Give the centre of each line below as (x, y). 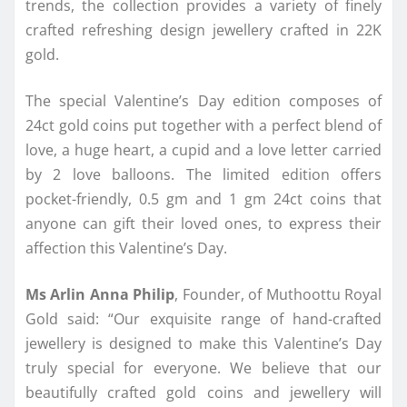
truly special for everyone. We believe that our (203, 367)
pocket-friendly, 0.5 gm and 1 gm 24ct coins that (203, 199)
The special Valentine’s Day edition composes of (203, 100)
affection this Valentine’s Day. (126, 248)
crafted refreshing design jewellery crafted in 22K (203, 30)
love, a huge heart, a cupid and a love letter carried (203, 149)
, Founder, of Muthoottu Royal (278, 294)
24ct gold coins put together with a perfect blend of (203, 125)
